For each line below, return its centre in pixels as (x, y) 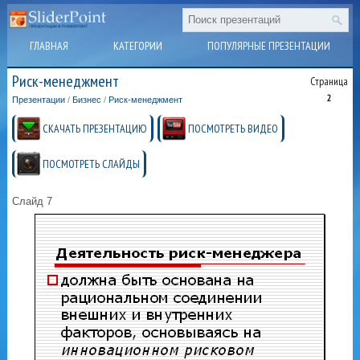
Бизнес (87, 100)
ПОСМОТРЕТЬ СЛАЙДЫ (92, 164)
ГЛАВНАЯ (49, 46)
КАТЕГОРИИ (138, 46)
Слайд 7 (33, 202)
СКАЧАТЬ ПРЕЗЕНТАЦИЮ (95, 129)
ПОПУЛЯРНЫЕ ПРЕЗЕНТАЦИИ (269, 46)
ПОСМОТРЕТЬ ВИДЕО (233, 129)
